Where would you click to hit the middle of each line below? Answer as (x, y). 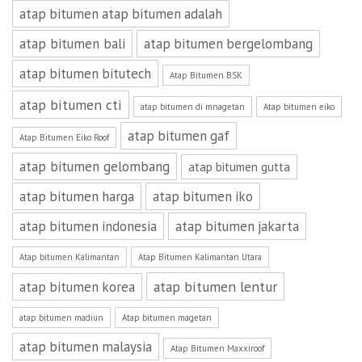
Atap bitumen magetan (167, 318)
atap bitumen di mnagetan (193, 107)
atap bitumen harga (77, 196)
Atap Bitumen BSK (206, 75)
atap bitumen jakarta (237, 226)
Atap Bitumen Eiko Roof (64, 137)
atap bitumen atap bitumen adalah (121, 14)
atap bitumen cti (71, 105)
